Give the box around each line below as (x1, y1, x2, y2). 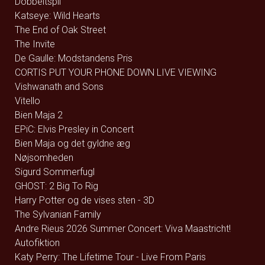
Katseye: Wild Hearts (15, 10, 100, 21)
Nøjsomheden (15, 152, 73, 163)
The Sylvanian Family (15, 209, 101, 220)
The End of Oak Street (15, 24, 106, 35)
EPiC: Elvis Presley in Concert (15, 124, 134, 135)
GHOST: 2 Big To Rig (15, 180, 98, 192)
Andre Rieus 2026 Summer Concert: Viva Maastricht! (15, 223, 231, 234)
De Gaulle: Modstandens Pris (15, 53, 132, 64)
